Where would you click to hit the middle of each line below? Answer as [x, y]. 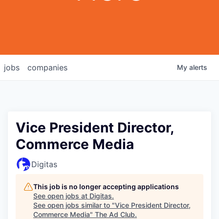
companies [47, 67]
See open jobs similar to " [74, 205]
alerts [198, 67]
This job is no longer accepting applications [106, 186]
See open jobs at [61, 196]
